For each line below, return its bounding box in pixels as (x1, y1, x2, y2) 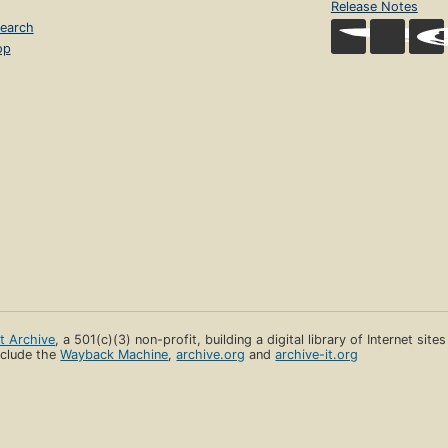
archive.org (176, 346, 246, 362)
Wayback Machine (60, 346, 169, 362)
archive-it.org (275, 346, 359, 362)
